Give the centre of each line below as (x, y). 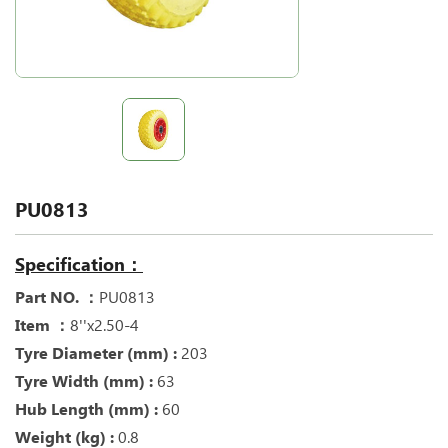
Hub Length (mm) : (88, 409)
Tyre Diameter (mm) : (98, 353)
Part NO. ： (57, 297)
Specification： (79, 264)
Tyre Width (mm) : (86, 381)
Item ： (42, 325)
